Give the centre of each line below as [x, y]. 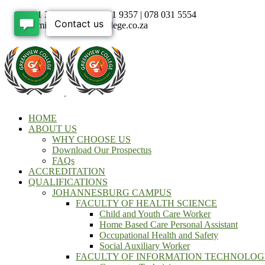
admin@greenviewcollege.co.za [88, 25]
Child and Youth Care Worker [155, 214]
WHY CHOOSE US [91, 139]
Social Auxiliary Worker [145, 246]
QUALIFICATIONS [68, 182]
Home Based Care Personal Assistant [169, 224]
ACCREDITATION [67, 171]
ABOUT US [53, 129]
